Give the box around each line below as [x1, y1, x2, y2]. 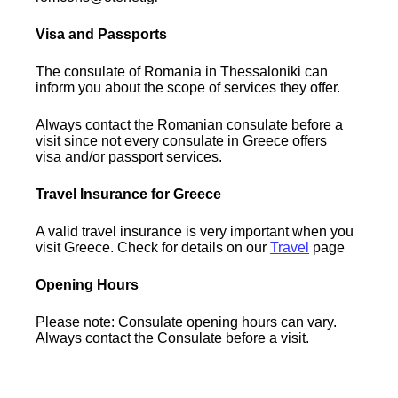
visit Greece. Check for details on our [36, 239, 271, 255]
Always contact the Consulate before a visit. [36, 330, 310, 346]
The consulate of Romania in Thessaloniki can [36, 63, 329, 79]
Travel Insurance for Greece [36, 186, 222, 202]
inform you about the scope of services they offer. [36, 79, 341, 95]
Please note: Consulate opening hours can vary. [36, 314, 338, 330]
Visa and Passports [36, 26, 168, 42]
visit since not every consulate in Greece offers [36, 132, 328, 148]
